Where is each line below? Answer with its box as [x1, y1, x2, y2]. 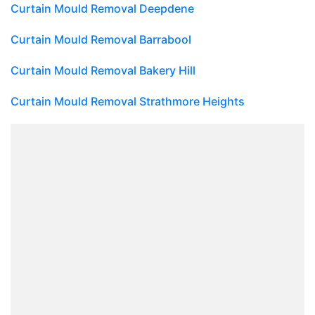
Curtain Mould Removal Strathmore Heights [11, 94, 245, 108]
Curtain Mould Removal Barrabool [11, 32, 191, 46]
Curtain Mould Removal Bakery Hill [11, 63, 195, 77]
